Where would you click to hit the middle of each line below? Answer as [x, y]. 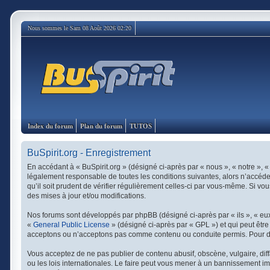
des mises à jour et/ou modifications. [86, 196]
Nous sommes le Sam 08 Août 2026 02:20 [80, 28]
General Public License [71, 225]
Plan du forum [101, 126]
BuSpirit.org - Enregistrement [89, 153]
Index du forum [50, 126]
